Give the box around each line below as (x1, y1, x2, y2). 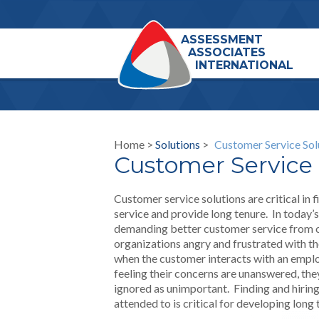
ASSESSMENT (181, 33, 263, 46)
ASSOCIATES (188, 46, 266, 59)
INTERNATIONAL (195, 58, 293, 72)
